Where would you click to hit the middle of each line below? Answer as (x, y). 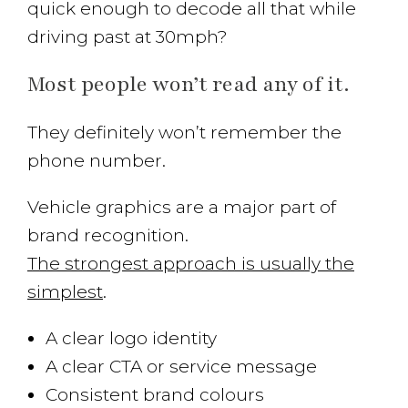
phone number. (97, 161)
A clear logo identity (131, 338)
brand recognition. (108, 235)
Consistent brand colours (155, 395)
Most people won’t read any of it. (188, 84)
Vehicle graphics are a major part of (182, 207)
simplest (65, 292)
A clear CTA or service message (181, 367)
